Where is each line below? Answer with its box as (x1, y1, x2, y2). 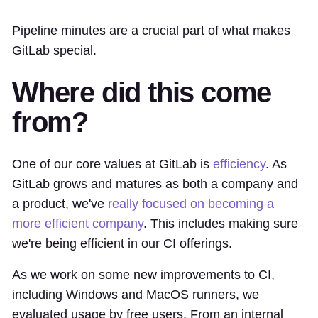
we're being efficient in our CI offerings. (12, 236, 232, 251)
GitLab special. (12, 43, 97, 57)
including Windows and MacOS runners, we (12, 287, 259, 302)
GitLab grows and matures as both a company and (12, 176, 298, 191)
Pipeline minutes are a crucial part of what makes (12, 23, 290, 38)
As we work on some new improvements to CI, (12, 267, 275, 282)
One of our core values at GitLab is (12, 156, 213, 171)
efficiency (213, 156, 265, 171)
